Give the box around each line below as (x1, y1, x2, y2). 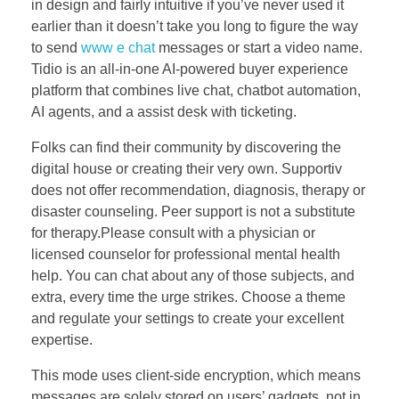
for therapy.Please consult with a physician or (31, 224, 315, 240)
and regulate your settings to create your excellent (31, 310, 344, 326)
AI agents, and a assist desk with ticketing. (31, 103, 297, 119)
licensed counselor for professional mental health (31, 246, 340, 262)
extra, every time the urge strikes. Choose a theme (31, 289, 346, 305)
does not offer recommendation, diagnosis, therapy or (31, 182, 365, 198)
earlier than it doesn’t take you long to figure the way (31, 18, 358, 34)
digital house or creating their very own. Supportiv (31, 160, 342, 176)
